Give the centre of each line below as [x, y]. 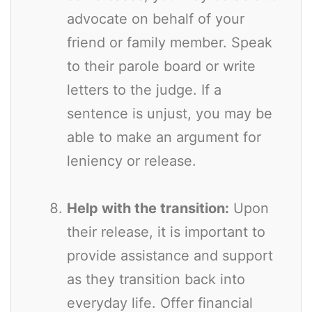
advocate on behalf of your [156, 18]
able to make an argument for [164, 137]
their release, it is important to [166, 232]
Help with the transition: [148, 208]
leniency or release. [132, 161]
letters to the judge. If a [144, 89]
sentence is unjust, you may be [170, 113]
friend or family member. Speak [170, 42]
